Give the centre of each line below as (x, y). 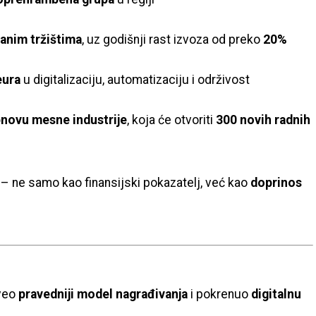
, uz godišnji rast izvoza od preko (173, 39)
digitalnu (276, 294)
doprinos (276, 183)
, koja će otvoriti (172, 120)
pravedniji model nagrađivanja (103, 294)
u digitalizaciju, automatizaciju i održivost (135, 80)
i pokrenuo (219, 294)
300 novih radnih (263, 120)
